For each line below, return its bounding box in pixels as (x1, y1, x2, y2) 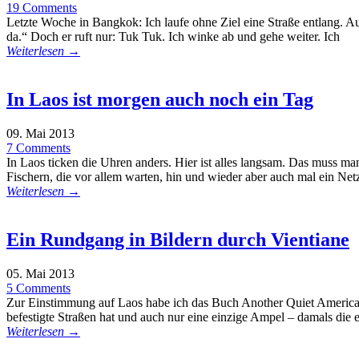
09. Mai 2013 (6, 126, 75, 140)
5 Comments (6, 280, 71, 295)
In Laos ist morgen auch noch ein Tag (6, 88, 313, 110)
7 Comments (6, 140, 71, 155)
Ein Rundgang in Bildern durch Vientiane (6, 228, 349, 250)
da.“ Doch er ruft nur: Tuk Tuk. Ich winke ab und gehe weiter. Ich (6, 30, 340, 44)
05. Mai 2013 (6, 266, 75, 280)
